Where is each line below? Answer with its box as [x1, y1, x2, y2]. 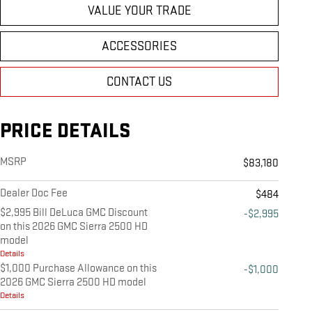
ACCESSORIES [102, 39, 177, 54]
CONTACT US [107, 75, 172, 90]
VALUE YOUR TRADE [87, 3, 192, 19]
